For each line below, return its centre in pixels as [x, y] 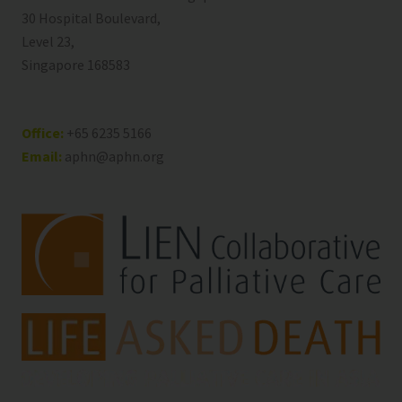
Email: [42, 157]
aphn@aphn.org [113, 157]
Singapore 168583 [76, 65]
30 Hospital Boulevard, [91, 18]
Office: [43, 133]
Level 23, [48, 42]
